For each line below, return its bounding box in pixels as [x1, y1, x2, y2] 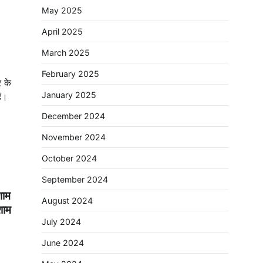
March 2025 [42, 48, 90, 58]
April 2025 [42, 26, 83, 36]
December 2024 [42, 111, 105, 121]
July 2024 [42, 217, 81, 227]
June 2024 [42, 238, 84, 248]
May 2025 [42, 5, 82, 15]
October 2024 [42, 153, 97, 163]
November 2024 [42, 132, 106, 142]
